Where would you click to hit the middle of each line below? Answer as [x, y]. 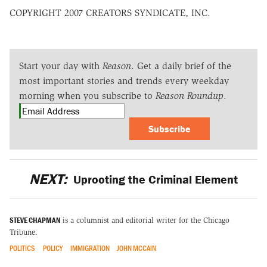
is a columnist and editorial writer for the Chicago [145, 221]
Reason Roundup [190, 95]
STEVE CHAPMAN [35, 221]
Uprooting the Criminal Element [154, 179]
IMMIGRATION [90, 248]
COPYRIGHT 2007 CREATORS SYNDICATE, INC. [110, 13]
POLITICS [22, 248]
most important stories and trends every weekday [124, 80]
